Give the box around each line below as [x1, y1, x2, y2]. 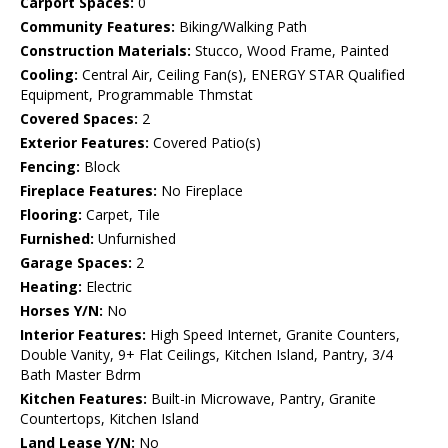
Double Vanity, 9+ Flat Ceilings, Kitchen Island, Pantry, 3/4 [20, 345, 393, 365]
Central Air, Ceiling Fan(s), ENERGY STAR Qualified [78, 65, 405, 85]
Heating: [20, 277, 82, 297]
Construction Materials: [20, 41, 191, 61]
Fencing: [20, 157, 80, 177]
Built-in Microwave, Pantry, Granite [147, 389, 376, 409]
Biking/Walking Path [175, 17, 307, 37]
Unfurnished [94, 229, 176, 249]
